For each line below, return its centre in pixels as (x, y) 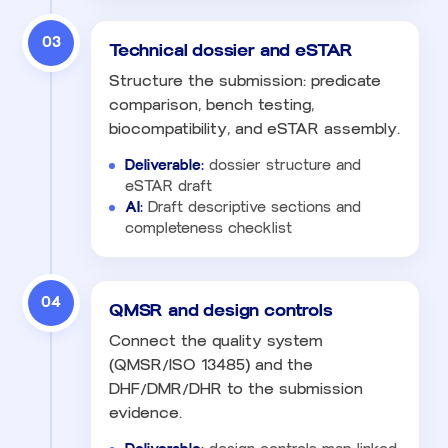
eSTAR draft (168, 186)
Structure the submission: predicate (245, 80)
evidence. (145, 412)
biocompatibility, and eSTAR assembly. (254, 128)
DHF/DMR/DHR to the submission (236, 388)
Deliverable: (164, 165)
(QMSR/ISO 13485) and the (211, 364)
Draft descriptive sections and (252, 207)
